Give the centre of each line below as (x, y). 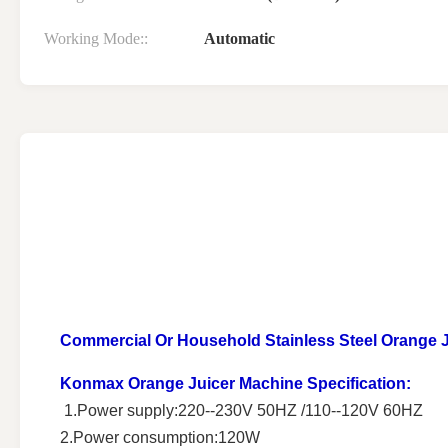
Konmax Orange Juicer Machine (183, 384)
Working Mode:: (96, 39)
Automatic (239, 39)
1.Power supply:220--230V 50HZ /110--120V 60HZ (243, 411)
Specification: (359, 384)
